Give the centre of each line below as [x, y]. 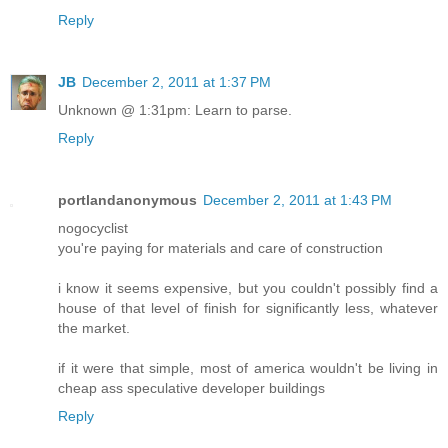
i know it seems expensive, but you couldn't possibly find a [248, 287]
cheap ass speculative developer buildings [191, 387]
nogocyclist [93, 227]
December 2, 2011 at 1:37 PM [176, 81]
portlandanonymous [127, 199]
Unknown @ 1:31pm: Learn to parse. [175, 109]
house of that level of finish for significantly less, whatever [248, 307]
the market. [94, 327]
